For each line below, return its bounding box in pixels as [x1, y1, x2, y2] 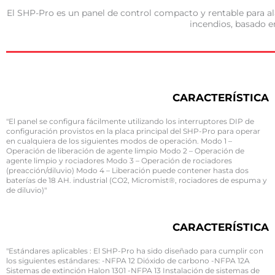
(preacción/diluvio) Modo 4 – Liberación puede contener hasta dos [6, 165, 249, 175]
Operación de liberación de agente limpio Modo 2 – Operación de [6, 145, 244, 155]
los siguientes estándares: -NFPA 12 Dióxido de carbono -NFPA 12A [6, 256, 250, 266]
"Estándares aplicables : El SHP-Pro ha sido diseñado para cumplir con [6, 246, 263, 256]
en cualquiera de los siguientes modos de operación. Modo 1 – [6, 136, 232, 145]
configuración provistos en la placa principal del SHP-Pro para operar [6, 126, 260, 136]
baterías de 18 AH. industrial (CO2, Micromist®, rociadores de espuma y [6, 175, 267, 185]
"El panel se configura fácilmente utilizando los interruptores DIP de [6, 116, 254, 126]
